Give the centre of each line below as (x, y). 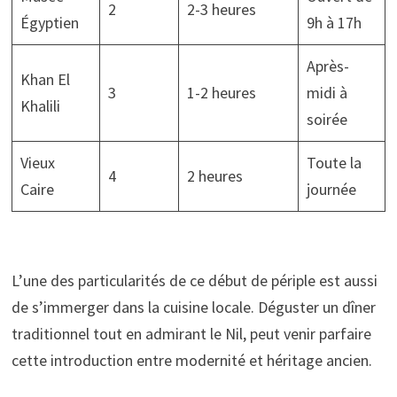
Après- (327, 66)
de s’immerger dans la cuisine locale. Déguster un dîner (193, 307)
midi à (327, 93)
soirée (327, 120)
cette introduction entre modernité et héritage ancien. (191, 361)
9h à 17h (334, 23)
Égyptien (49, 23)
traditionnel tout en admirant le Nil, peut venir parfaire (191, 334)
